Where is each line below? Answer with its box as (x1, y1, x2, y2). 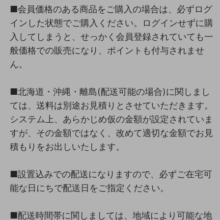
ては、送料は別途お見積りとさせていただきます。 (10, 100, 213, 110)
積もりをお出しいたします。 (10, 141, 125, 152)
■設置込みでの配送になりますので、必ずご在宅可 (10, 168, 212, 179)
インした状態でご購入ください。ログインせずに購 (10, 17, 213, 28)
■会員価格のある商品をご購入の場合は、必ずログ (10, 3, 212, 14)
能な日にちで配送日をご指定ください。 (10, 182, 169, 193)
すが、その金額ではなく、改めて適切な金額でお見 (10, 127, 213, 138)
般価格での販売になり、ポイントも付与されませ (10, 45, 204, 55)
